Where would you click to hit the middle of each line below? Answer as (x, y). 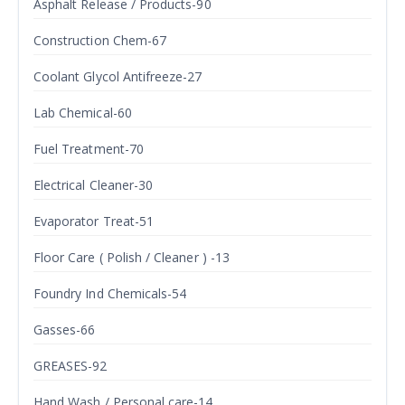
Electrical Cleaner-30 (94, 185)
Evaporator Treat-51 (94, 221)
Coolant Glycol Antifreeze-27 (118, 77)
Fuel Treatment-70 (89, 149)
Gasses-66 (65, 330)
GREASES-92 (71, 366)
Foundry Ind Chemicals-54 (110, 294)
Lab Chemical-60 (83, 113)
